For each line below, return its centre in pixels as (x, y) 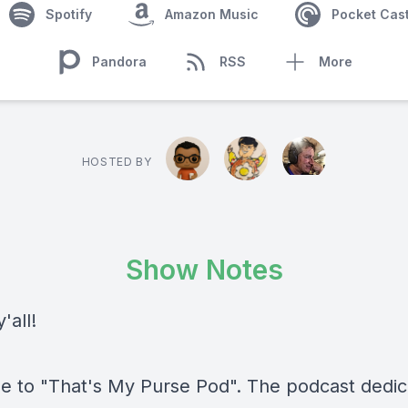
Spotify (68, 14)
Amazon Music (211, 14)
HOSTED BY (117, 162)
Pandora (119, 61)
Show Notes (204, 270)
